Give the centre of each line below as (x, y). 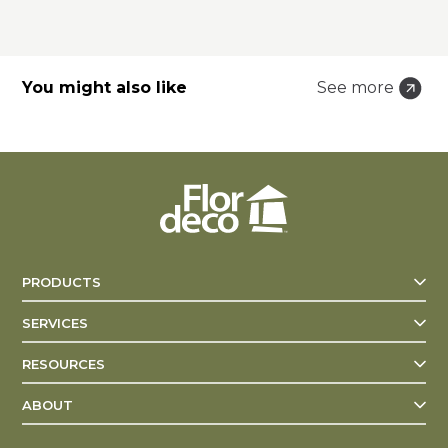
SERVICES (55, 322)
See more (355, 87)
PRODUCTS (62, 281)
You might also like (105, 87)
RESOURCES (64, 363)
